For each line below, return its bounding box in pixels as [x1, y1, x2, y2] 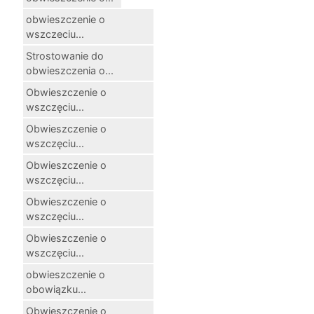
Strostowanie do [26, 49, 104, 62]
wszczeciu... [26, 27, 84, 40]
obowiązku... [26, 282, 86, 295]
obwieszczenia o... [26, 64, 114, 76]
